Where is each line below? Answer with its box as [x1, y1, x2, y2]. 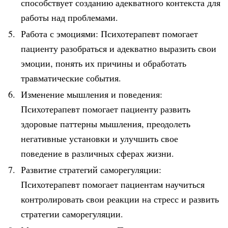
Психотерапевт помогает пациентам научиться [21, 178, 205, 190]
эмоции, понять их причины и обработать [21, 56, 186, 69]
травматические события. [21, 71, 121, 84]
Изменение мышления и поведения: [21, 88, 162, 100]
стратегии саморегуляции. [21, 207, 123, 220]
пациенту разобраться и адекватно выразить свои [21, 42, 216, 54]
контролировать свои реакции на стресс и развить [21, 192, 219, 205]
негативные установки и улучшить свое [21, 132, 178, 145]
